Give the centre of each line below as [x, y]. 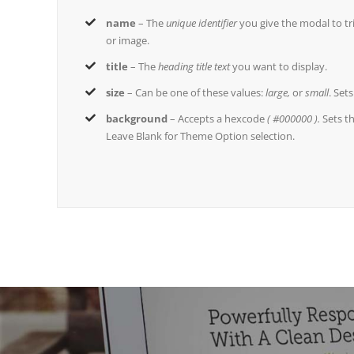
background [137, 118]
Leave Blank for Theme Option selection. [201, 136]
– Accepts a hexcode [218, 118]
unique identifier [202, 23]
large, [279, 92]
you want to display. [279, 66]
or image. [128, 40]
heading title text [194, 66]
